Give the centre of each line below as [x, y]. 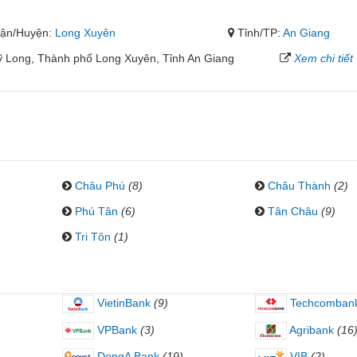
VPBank [115, 330]
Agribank [310, 330]
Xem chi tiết [324, 58]
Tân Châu [292, 211]
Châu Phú [100, 186]
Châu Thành [299, 186]
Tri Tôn [92, 237]
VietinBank [122, 303]
